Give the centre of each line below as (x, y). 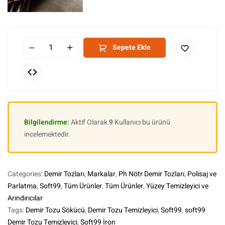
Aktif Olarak (90, 122)
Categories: (26, 174)
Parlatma (22, 186)
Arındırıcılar (25, 198)
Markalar (101, 174)
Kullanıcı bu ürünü (142, 122)
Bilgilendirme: (47, 122)
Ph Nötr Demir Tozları (151, 174)
